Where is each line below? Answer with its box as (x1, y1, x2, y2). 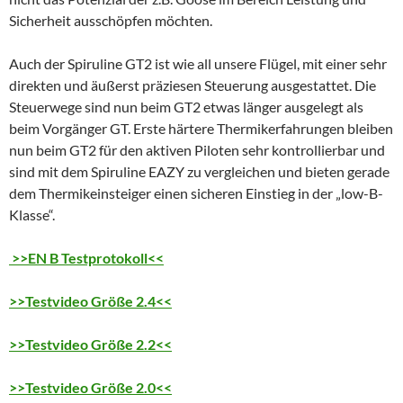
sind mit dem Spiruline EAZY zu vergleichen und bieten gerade (9, 163, 390, 181)
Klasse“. (9, 206, 55, 224)
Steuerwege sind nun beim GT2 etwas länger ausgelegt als (9, 98, 363, 116)
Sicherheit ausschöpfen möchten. (9, 12, 212, 30)
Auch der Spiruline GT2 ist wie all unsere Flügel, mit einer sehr (9, 55, 387, 73)
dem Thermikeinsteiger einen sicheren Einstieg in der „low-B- (9, 184, 383, 202)
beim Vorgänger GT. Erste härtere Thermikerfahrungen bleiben (9, 120, 393, 138)
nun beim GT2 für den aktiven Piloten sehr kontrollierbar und (9, 141, 385, 159)
